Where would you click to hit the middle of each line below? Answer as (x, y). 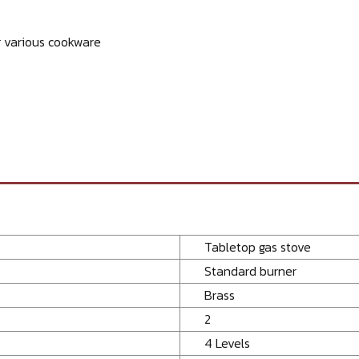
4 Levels (227, 343)
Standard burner (250, 270)
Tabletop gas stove (258, 246)
